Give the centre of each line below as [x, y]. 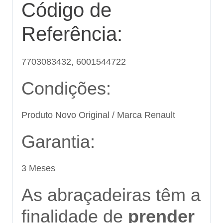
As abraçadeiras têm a [111, 195]
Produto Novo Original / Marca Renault [98, 115]
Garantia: [58, 142]
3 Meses [38, 168]
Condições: [66, 89]
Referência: [72, 34]
